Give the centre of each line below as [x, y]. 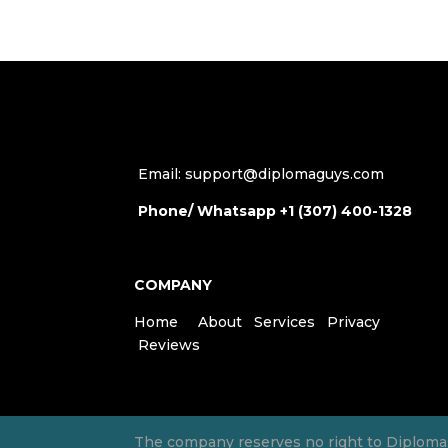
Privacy [354, 321]
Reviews [169, 344]
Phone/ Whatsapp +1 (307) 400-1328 [275, 210]
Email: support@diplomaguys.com [259, 173]
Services [285, 321]
